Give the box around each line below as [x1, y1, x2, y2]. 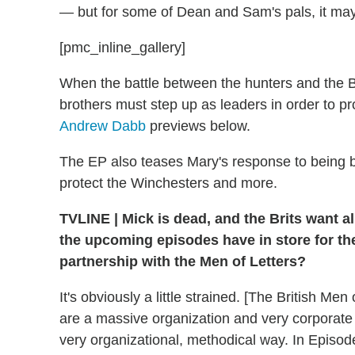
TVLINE [59, 211, 114, 227]
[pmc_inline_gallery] [59, 40, 185, 56]
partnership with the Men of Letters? [59, 254, 306, 270]
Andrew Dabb [59, 118, 146, 135]
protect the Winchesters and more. [59, 175, 277, 192]
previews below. [146, 118, 250, 135]
